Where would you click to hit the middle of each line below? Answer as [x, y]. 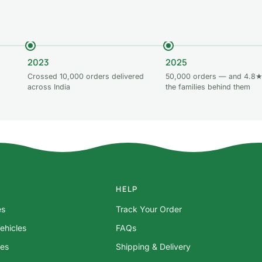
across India [49, 87]
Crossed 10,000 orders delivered [86, 76]
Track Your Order [149, 209]
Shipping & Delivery [154, 247]
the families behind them [208, 87]
